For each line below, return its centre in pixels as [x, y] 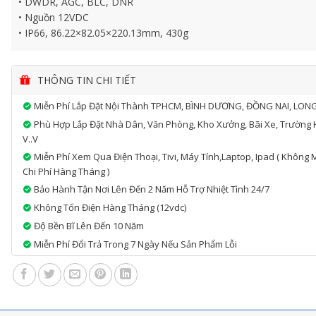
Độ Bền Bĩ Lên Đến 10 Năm [88, 226]
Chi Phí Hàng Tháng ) [66, 171]
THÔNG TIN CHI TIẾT [86, 80]
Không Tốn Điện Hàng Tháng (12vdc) [109, 207]
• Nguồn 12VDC [54, 17]
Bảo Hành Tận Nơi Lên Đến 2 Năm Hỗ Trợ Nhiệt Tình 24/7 [151, 189]
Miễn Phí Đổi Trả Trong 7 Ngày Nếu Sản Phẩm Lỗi [135, 244]
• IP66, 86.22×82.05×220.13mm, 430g [104, 33]
